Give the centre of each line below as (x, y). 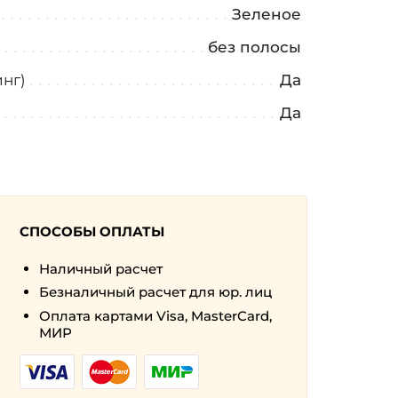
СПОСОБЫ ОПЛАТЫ (92, 232)
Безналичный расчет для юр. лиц (156, 292)
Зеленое (266, 14)
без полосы (254, 47)
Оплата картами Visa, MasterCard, (156, 315)
